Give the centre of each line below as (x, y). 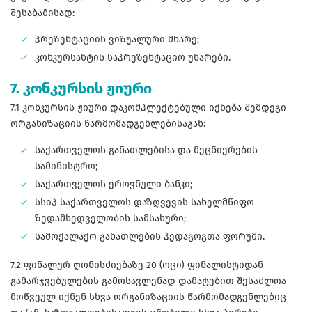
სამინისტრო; (66, 166)
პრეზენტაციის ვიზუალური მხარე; (117, 40)
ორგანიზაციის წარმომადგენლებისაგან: (108, 124)
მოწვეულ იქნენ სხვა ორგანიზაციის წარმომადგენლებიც (148, 297)
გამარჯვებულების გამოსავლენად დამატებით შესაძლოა (148, 281)
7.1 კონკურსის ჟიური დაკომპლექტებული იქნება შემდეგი (148, 108)
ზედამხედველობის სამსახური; (110, 219)
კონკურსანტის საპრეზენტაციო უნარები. (134, 58)
